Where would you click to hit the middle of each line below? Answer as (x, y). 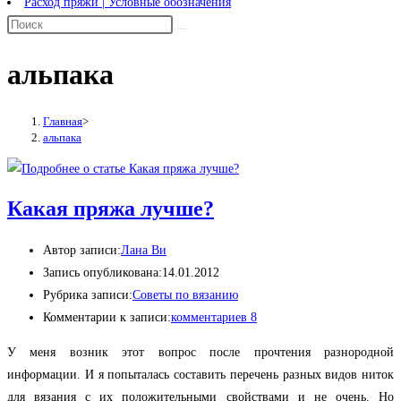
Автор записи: (82, 251)
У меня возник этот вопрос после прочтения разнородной (200, 353)
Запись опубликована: (102, 273)
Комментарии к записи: (107, 318)
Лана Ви (144, 251)
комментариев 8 (214, 318)
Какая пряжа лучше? (111, 209)
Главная (63, 121)
